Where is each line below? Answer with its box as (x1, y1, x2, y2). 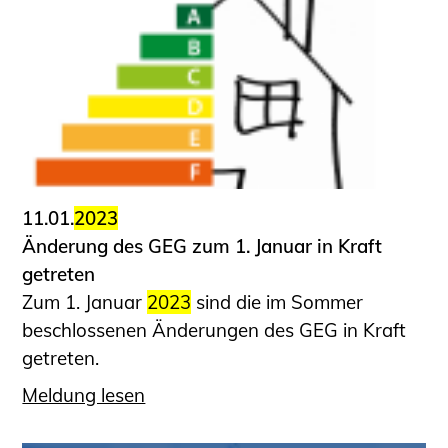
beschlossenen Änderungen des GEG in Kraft (22, 318, 407, 343)
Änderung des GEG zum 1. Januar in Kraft (22, 234, 383, 259)
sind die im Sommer (191, 290, 364, 315)
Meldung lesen (22, 382, 146, 407)
